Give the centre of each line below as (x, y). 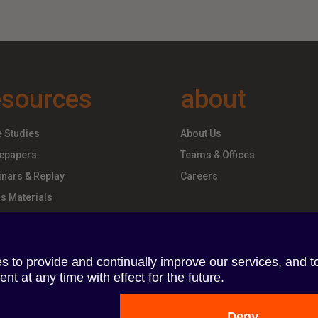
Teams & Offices (217, 155)
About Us (201, 134)
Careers (199, 176)
